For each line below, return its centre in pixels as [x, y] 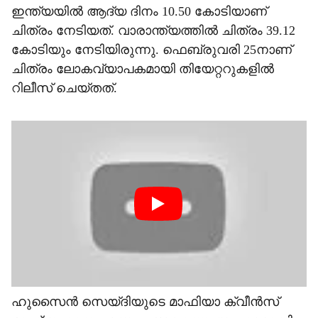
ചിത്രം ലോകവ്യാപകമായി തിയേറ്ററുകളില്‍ [143, 69]
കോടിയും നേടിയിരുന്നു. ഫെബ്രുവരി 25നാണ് [152, 50]
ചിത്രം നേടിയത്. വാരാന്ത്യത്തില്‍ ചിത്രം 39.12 [153, 31]
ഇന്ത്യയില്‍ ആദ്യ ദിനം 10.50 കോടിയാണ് [139, 11]
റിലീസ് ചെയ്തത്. [64, 88]
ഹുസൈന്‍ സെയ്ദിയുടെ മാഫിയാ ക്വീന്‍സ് [145, 302]
